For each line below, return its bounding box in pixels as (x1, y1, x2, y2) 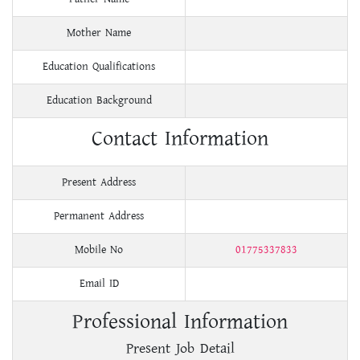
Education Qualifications (43, 59, 155, 76)
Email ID (79, 276, 119, 292)
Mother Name (67, 25, 131, 42)
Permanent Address (54, 208, 144, 225)
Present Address (62, 174, 136, 191)
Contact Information (92, 124, 268, 154)
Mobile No (75, 242, 123, 259)
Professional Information (72, 307, 288, 337)
